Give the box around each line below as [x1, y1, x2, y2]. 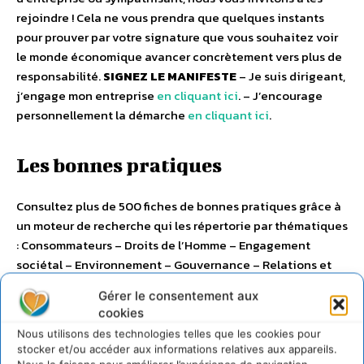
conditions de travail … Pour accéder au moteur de [16, 275, 298, 294]
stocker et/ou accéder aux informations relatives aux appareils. [17, 342, 337, 356]
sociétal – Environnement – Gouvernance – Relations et [16, 255, 331, 275]
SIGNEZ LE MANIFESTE [103, 67, 236, 86]
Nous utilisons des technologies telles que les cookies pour [17, 327, 321, 340]
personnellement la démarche [16, 106, 188, 125]
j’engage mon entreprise [16, 86, 157, 106]
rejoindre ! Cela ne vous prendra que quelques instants [16, 8, 324, 28]
